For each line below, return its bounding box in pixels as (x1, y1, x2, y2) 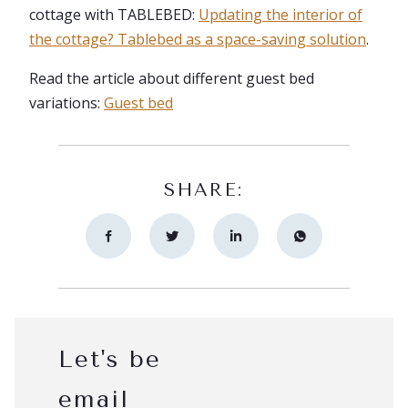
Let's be (58, 344, 161, 373)
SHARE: (164, 178, 244, 200)
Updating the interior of (199, 4, 362, 25)
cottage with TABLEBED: (29, 4, 199, 25)
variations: (29, 92, 104, 113)
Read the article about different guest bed (29, 67, 314, 88)
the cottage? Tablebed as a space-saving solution (29, 28, 366, 49)
